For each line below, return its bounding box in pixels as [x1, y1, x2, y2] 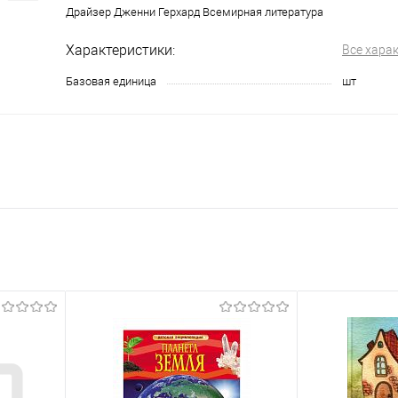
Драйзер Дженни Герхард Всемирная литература [66, 5, 323, 19]
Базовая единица [66, 75, 156, 88]
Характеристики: [66, 42, 175, 59]
